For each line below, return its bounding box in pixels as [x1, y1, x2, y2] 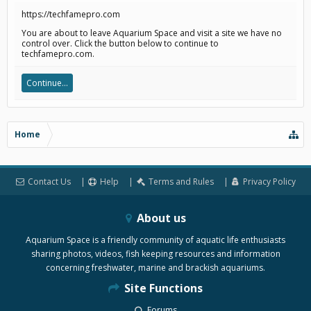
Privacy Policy [243, 176, 296, 187]
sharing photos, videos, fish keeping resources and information [31, 248, 280, 260]
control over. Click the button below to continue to [22, 37, 219, 49]
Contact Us [27, 176, 71, 187]
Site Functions [121, 280, 203, 296]
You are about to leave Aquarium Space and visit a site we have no [22, 27, 282, 39]
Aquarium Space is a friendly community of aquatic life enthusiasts [26, 234, 285, 246]
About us [133, 210, 186, 226]
